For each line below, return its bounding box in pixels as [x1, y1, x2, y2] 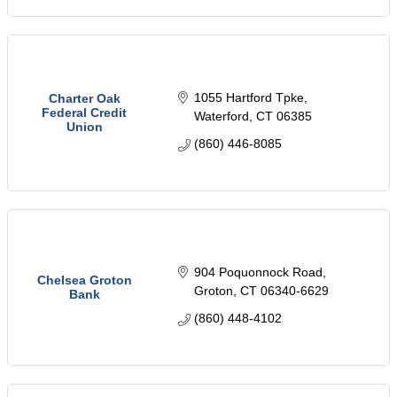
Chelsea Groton [36, 273, 132, 288]
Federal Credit [42, 105, 127, 121]
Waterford [193, 109, 249, 124]
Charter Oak [48, 91, 121, 106]
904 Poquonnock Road [193, 265, 323, 280]
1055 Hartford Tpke [193, 90, 304, 105]
